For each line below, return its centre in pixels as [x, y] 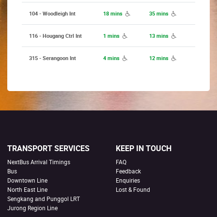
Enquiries [128, 180]
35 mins [159, 13]
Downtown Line [27, 180]
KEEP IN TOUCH [144, 148]
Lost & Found [133, 189]
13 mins [159, 36]
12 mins [159, 58]
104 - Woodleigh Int [52, 13]
